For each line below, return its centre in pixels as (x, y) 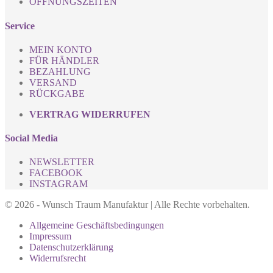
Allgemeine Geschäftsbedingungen (97, 225)
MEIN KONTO (61, 49)
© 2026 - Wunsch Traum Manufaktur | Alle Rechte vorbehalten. (127, 205)
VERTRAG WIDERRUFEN (90, 114)
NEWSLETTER (62, 162)
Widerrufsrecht (58, 258)
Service (20, 26)
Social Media (31, 138)
